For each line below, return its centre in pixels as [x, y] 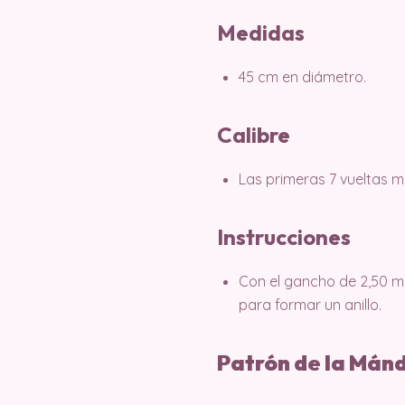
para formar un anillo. [310, 304]
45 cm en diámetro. [302, 76]
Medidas [261, 32]
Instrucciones [284, 236]
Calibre [254, 134]
